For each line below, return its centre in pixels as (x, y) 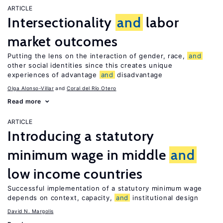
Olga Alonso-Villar (31, 88)
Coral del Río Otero (92, 88)
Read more (24, 101)
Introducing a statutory (81, 136)
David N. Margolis (31, 211)
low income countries (75, 174)
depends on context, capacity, (61, 198)
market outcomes (63, 41)
